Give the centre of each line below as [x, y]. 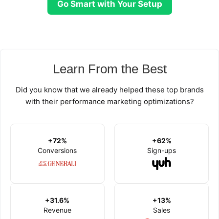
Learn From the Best [109, 69]
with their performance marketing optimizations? [109, 101]
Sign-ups [162, 151]
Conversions [57, 151]
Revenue [57, 210]
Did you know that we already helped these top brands [109, 89]
